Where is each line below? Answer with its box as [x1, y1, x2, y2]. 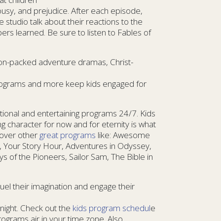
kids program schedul [73, 202, 150, 214]
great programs [39, 129, 96, 141]
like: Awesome [96, 129, 150, 141]
